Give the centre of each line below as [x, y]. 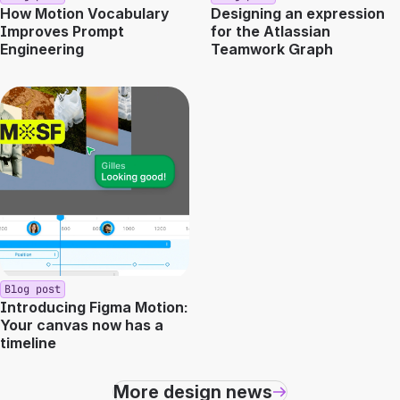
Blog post [33, 289]
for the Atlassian [271, 31]
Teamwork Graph [272, 49]
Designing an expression [298, 13]
